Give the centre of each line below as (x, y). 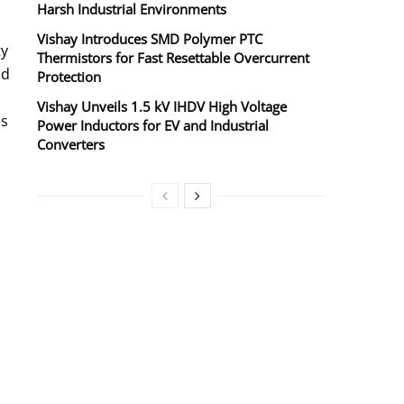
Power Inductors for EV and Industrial (153, 126)
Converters (71, 145)
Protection (69, 77)
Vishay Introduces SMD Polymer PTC (150, 39)
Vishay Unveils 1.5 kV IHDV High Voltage (162, 107)
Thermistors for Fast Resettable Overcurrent (173, 58)
